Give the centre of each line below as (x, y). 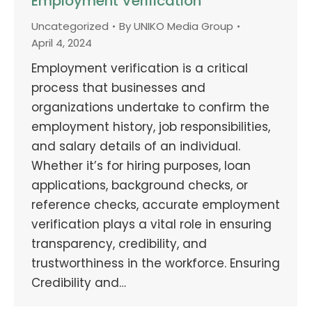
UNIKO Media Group (184, 26)
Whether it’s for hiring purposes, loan (141, 165)
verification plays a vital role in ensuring (151, 224)
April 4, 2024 (62, 42)
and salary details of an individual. (136, 146)
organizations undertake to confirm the (150, 107)
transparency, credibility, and (119, 243)
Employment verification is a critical (140, 68)
